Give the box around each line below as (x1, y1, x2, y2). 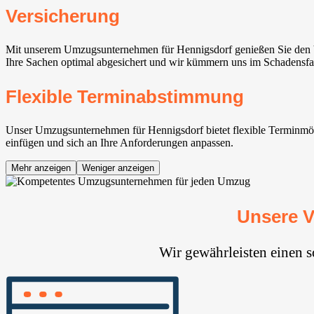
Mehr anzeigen (11, 163, 71, 174)
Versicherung (6, 6, 120, 26)
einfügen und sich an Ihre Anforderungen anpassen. (6, 137, 233, 149)
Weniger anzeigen (82, 163, 154, 174)
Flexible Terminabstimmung (6, 87, 244, 107)
